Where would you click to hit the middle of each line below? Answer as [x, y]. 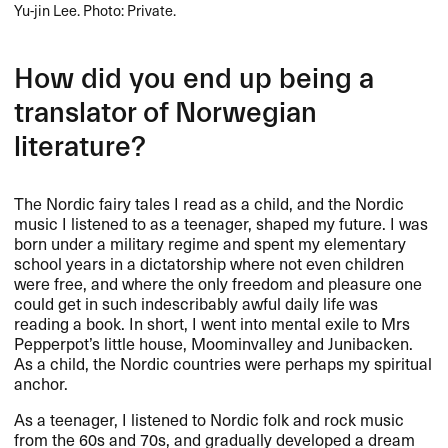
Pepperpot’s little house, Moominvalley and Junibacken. [214, 342]
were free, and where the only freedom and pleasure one [218, 282]
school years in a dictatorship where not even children [209, 262]
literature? [80, 146]
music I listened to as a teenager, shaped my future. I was [221, 222]
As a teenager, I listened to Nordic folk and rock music [209, 418]
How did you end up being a [194, 78]
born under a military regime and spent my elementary [210, 242]
